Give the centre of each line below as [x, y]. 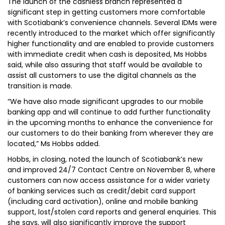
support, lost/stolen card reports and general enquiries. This [112, 212]
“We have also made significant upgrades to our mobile [105, 101]
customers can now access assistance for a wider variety [109, 180]
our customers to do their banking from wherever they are [110, 133]
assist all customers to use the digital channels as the [102, 75]
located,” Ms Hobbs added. [54, 144]
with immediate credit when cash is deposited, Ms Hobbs [107, 54]
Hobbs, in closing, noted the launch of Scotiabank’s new [105, 159]
